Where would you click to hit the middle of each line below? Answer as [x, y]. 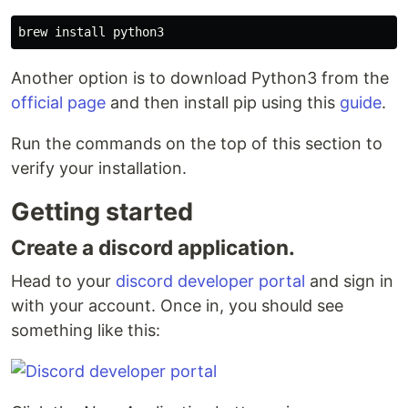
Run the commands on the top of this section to [197, 143]
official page [58, 102]
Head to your [63, 281]
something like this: [86, 330]
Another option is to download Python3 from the [200, 78]
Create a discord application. [153, 247]
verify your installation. [99, 168]
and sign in [349, 281]
